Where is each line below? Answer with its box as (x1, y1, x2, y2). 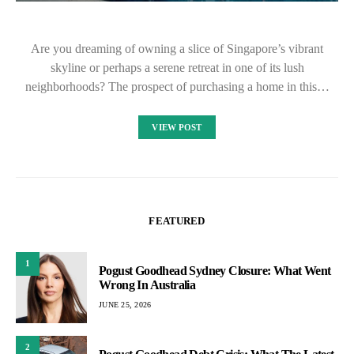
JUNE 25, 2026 (99, 300, 152, 309)
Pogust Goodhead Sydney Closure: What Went (99, 264, 331, 277)
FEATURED (149, 214, 205, 227)
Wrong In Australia (99, 278, 196, 292)
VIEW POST (152, 122, 202, 132)
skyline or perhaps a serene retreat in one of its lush (50, 60, 304, 74)
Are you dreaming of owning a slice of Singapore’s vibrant (31, 41, 323, 55)
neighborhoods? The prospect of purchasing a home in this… (24, 79, 330, 93)
